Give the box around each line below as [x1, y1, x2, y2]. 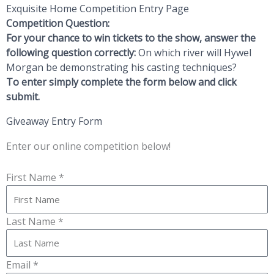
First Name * [6, 171, 64, 185]
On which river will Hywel [138, 45, 251, 59]
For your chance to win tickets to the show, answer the [6, 31, 256, 45]
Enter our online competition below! [6, 139, 171, 153]
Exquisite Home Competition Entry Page [6, 1, 191, 15]
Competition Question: [6, 16, 109, 30]
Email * [6, 258, 39, 272]
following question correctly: [6, 45, 138, 59]
